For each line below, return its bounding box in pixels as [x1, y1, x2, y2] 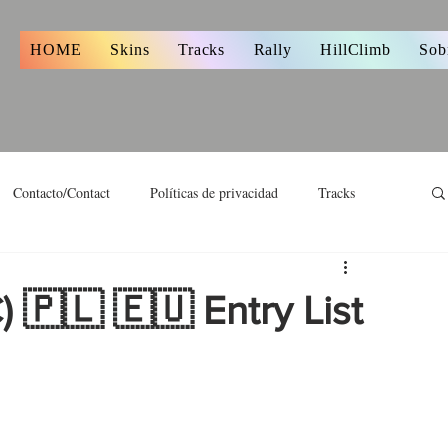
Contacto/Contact [13, 182, 110, 202]
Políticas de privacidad [150, 182, 278, 202]
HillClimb [320, 41, 391, 58]
